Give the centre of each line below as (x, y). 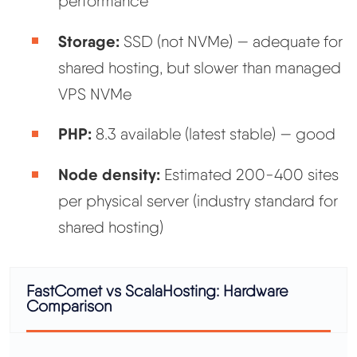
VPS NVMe (94, 94)
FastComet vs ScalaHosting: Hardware (157, 291)
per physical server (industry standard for (198, 200)
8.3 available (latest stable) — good (213, 134)
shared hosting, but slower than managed (199, 67)
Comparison (69, 306)
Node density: (109, 174)
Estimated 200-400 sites (249, 174)
